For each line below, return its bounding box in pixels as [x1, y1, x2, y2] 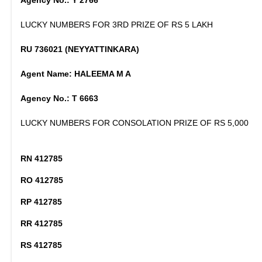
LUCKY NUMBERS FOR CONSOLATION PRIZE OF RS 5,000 [20, 118, 249, 127]
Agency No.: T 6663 [20, 94, 98, 103]
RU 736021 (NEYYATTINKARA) [20, 44, 139, 54]
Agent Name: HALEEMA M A [20, 69, 131, 78]
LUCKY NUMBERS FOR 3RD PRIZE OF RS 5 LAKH [20, 20, 213, 29]
